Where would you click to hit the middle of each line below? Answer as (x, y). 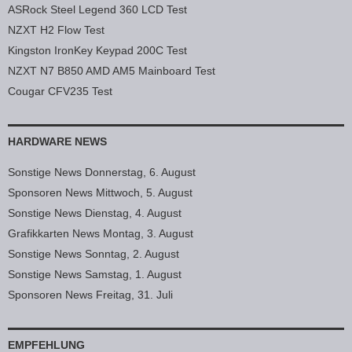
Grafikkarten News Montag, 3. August (101, 233)
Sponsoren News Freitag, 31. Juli (90, 294)
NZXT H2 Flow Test (56, 29)
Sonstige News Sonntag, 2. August (93, 253)
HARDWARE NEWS (57, 141)
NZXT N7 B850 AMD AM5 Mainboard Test (112, 70)
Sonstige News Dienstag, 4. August (95, 213)
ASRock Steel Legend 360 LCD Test (97, 9)
